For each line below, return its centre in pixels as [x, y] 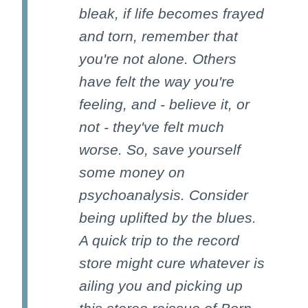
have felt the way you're [157, 81]
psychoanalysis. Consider [164, 195]
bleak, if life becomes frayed [172, 13]
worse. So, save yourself [160, 149]
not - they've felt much [152, 126]
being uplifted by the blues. [168, 217]
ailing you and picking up [161, 285]
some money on [132, 172]
